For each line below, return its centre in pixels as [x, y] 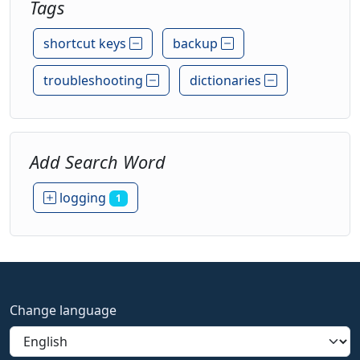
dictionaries [227, 80]
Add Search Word [98, 162]
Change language [63, 311]
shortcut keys [86, 43]
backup [197, 43]
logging [83, 198]
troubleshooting [95, 80]
